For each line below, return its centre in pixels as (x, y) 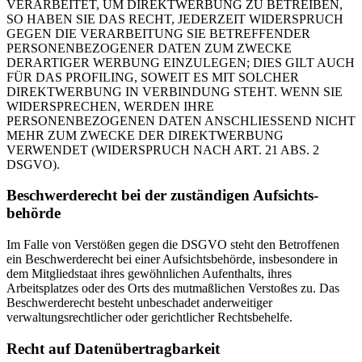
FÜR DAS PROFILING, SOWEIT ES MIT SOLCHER (153, 77)
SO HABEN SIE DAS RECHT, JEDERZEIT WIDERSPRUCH (175, 19)
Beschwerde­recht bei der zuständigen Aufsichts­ (162, 196)
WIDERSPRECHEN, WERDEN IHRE (110, 106)
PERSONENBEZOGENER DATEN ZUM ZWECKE (149, 48)
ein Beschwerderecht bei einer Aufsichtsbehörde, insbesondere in (172, 259)
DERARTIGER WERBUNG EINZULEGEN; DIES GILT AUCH (181, 62)
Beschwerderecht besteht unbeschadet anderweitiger (139, 303)
